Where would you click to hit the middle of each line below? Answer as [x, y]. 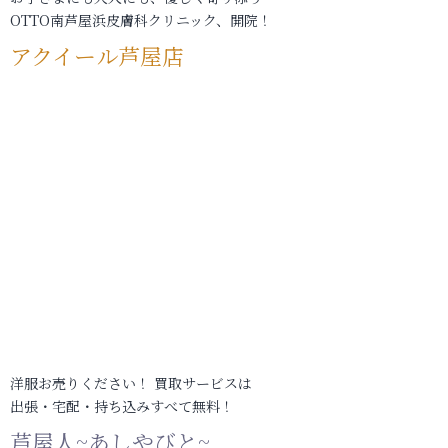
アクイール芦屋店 [97, 55]
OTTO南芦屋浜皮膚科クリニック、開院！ [141, 19]
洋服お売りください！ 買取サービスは [131, 382]
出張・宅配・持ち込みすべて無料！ [122, 405]
